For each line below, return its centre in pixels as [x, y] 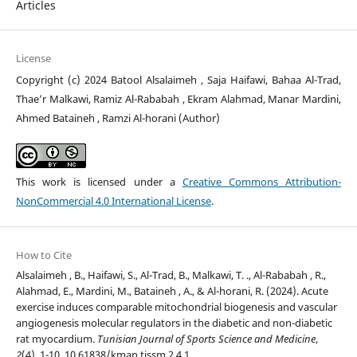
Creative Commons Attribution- [262, 182]
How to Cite [43, 255]
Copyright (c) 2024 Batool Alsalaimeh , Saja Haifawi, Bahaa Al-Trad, [178, 80]
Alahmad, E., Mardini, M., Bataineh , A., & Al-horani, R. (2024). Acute [172, 291]
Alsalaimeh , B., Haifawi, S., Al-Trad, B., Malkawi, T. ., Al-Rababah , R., [171, 275]
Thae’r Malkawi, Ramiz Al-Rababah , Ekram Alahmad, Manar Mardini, [178, 99]
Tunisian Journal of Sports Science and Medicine [206, 339]
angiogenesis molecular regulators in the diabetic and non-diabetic [174, 323]
